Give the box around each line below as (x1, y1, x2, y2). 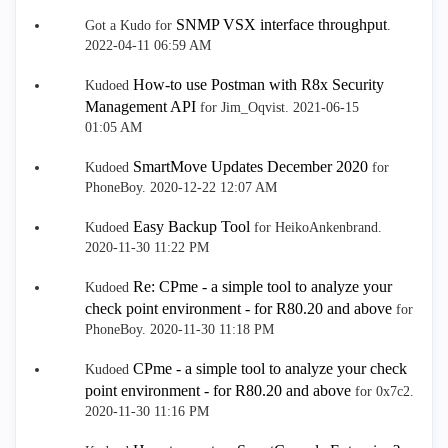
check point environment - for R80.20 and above (85, 300, 392, 317)
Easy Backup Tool (133, 218, 250, 235)
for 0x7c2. (351, 384, 414, 399)
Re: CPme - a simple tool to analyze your (133, 278, 392, 295)
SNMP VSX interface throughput (176, 16, 387, 33)
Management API (85, 98, 196, 115)
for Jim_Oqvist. (196, 100, 293, 115)
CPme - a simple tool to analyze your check (133, 360, 407, 377)
